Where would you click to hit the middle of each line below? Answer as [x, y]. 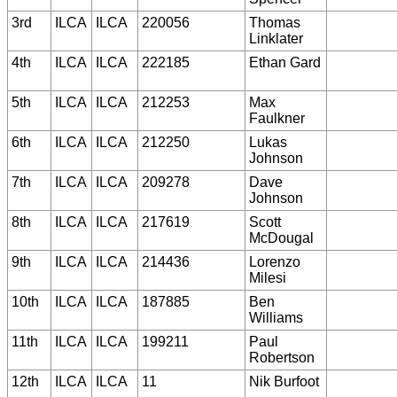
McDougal [281, 237]
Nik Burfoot [284, 381]
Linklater [276, 38]
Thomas [275, 22]
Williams [276, 317]
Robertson [282, 357]
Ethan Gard [285, 62]
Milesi [268, 277]
